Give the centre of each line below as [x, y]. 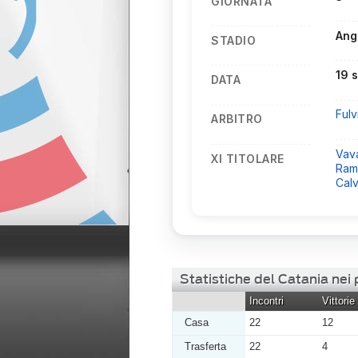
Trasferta [205, 346]
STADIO [233, 40]
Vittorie [338, 300]
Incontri [267, 300]
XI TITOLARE [248, 158]
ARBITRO [237, 119]
